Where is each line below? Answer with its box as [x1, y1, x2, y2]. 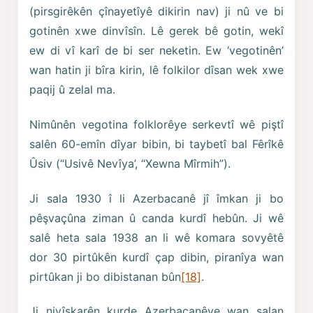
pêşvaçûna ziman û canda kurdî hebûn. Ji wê [29, 210, 284, 225]
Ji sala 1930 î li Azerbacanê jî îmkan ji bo [29, 191, 284, 205]
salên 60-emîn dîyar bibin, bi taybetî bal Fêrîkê [29, 136, 284, 151]
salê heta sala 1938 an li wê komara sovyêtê [29, 230, 284, 245]
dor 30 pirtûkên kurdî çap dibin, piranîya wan [29, 249, 284, 264]
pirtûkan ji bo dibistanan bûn [29, 269, 182, 284]
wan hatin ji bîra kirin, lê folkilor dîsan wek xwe [29, 63, 284, 78]
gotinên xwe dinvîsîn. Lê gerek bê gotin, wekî [29, 24, 284, 38]
